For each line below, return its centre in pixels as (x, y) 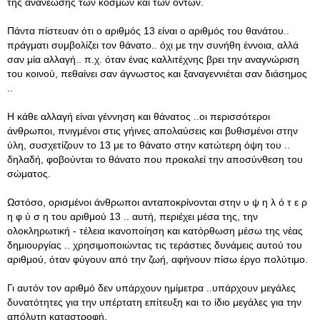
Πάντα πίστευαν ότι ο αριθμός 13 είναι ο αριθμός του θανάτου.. (148, 31)
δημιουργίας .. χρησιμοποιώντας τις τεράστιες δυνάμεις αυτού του (155, 245)
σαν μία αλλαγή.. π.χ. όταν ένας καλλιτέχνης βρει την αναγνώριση (153, 59)
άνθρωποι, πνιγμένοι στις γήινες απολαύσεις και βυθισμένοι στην (152, 131)
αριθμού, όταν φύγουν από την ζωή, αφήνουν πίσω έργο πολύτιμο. (157, 259)
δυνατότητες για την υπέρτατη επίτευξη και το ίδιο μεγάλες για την (154, 302)
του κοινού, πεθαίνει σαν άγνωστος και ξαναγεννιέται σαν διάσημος (157, 74)
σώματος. (29, 174)
